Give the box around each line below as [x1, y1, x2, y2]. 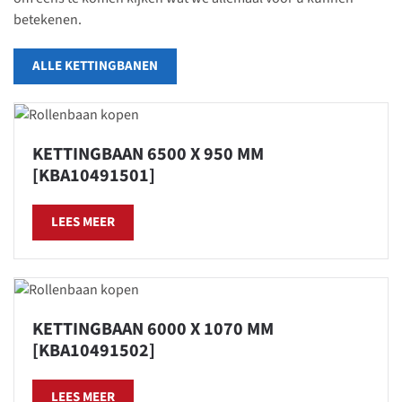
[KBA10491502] [32, 338, 155, 364]
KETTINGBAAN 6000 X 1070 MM [32, 317, 274, 343]
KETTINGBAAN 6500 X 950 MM [32, 142, 264, 168]
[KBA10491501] [32, 163, 155, 189]
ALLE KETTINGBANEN [32, 57, 158, 75]
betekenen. [13, 10, 82, 30]
